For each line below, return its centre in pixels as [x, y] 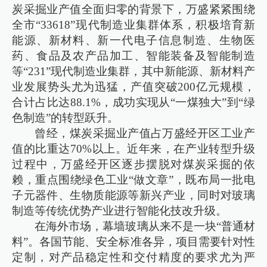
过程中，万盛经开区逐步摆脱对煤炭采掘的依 [133, 164]
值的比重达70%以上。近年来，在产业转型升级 [133, 149]
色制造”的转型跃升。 [66, 118]
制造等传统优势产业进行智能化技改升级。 [120, 211]
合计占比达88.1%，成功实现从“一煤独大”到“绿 [133, 103]
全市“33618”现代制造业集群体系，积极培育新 [133, 25]
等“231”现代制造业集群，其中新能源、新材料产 [133, 72]
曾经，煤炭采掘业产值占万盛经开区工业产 [145, 133]
